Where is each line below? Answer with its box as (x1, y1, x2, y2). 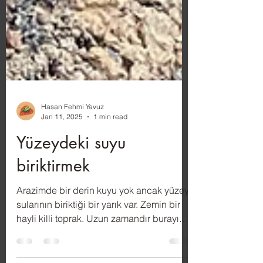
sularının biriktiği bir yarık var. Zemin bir (16, 234, 180, 245)
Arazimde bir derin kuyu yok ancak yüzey (16, 220, 189, 231)
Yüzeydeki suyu (16, 167, 126, 188)
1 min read (93, 147, 127, 156)
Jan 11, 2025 (41, 147, 83, 156)
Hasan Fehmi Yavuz (41, 137, 104, 146)
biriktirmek (16, 190, 90, 211)
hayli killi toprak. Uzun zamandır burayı (16, 248, 179, 259)
